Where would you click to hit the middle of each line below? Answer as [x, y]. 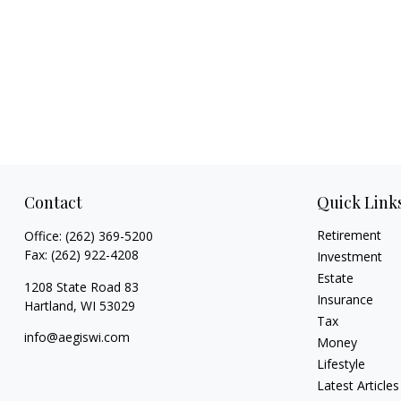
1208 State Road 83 [81, 287]
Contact [53, 203]
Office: [44, 236]
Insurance [346, 300]
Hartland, [50, 306]
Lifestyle [341, 364]
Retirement [350, 235]
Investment [350, 257]
